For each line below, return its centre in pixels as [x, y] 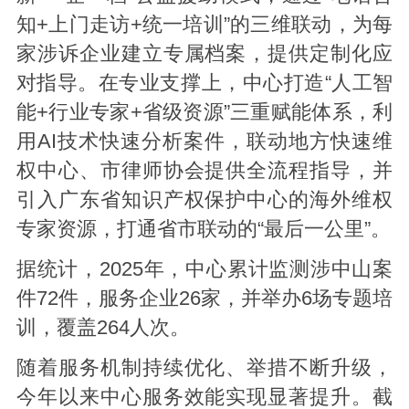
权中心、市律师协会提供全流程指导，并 [204, 171]
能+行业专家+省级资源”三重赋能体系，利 [204, 113]
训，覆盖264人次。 [103, 328]
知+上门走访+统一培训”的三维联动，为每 [204, 25]
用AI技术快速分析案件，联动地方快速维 [204, 142]
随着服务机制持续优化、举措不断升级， [204, 368]
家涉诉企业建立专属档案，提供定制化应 [204, 54]
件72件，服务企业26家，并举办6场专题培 [204, 299]
